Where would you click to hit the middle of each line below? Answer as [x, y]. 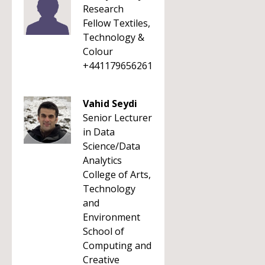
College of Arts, [117, 174]
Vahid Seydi [110, 104]
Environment [112, 217]
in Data [99, 132]
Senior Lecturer [117, 118]
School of [104, 231]
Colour [98, 51]
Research [103, 9]
